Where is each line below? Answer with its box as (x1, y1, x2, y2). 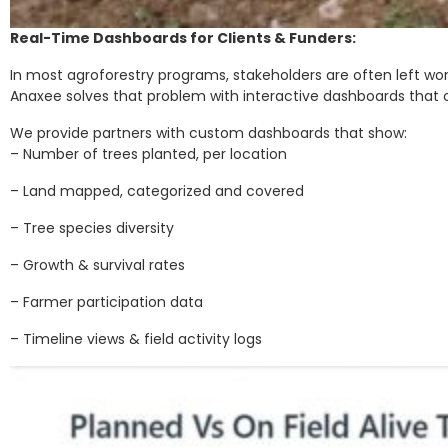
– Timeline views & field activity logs (10, 328, 262, 349)
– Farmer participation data (10, 291, 203, 312)
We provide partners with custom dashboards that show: (10, 122, 407, 143)
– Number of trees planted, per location (10, 143, 287, 164)
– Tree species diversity (10, 217, 174, 238)
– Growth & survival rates (10, 254, 185, 275)
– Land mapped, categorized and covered (10, 180, 304, 201)
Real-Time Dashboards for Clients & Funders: (10, 27, 356, 48)
